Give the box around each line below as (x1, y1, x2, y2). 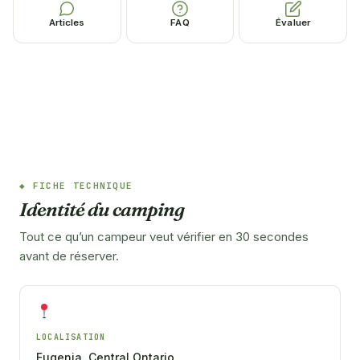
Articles (49, 17, 85, 29)
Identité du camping (19, 197, 184, 221)
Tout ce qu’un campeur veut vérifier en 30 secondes (19, 228, 309, 244)
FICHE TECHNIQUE (32, 179, 133, 191)
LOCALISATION (36, 331, 106, 342)
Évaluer (276, 17, 311, 29)
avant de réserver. (19, 247, 119, 264)
